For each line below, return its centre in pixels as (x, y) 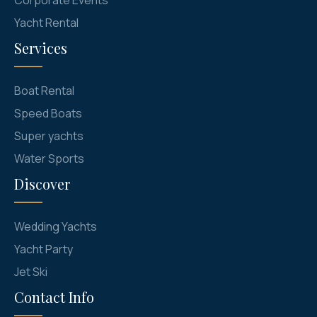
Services (41, 47)
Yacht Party (44, 249)
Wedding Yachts (56, 226)
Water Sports (49, 158)
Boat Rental (44, 90)
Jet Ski (31, 271)
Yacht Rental (46, 22)
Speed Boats (48, 113)
